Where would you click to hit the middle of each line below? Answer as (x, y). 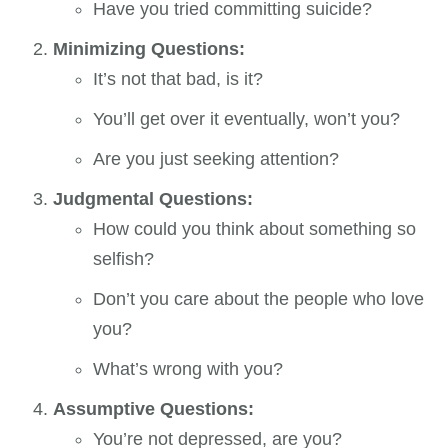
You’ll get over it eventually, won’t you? (247, 119)
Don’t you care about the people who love (259, 299)
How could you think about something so (255, 229)
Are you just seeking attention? (216, 159)
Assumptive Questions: (154, 409)
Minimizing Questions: (149, 49)
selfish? (124, 259)
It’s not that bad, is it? (178, 79)
